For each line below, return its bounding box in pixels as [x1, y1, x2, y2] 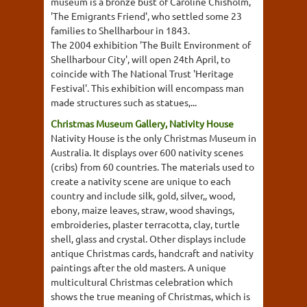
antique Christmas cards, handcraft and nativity [51, 247, 254, 259]
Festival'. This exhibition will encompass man [51, 82, 244, 94]
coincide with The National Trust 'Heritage [51, 67, 234, 79]
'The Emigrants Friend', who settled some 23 [51, 10, 242, 22]
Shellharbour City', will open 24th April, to [51, 53, 230, 65]
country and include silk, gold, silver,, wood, [51, 189, 235, 201]
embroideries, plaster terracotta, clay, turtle [51, 218, 240, 230]
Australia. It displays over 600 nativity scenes [51, 146, 243, 158]
